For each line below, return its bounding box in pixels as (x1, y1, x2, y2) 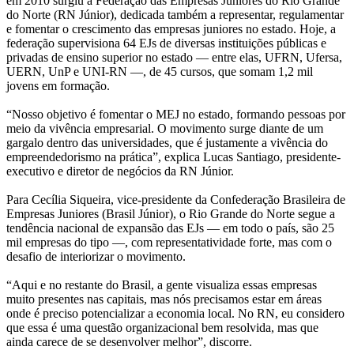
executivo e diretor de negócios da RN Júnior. (6, 164, 234, 178)
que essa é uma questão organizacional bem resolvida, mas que (6, 320, 318, 334)
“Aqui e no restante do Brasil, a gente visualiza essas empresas (6, 277, 317, 292)
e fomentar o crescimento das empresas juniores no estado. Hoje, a (6, 21, 336, 36)
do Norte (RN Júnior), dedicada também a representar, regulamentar (6, 7, 344, 21)
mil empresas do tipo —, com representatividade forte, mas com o (6, 235, 332, 249)
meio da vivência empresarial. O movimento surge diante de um (6, 121, 323, 135)
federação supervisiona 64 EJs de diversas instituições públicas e (6, 36, 326, 50)
